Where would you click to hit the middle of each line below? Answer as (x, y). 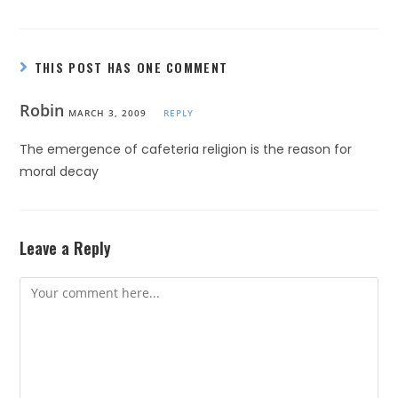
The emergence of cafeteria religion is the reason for (186, 149)
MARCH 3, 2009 (108, 113)
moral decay (60, 171)
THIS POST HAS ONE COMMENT (131, 67)
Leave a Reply (66, 248)
